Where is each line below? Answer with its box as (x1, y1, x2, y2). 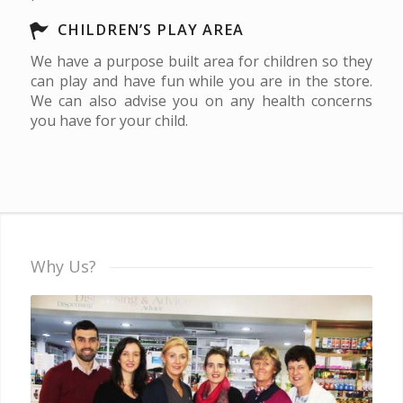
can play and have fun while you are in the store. (30, 71, 373, 91)
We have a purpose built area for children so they (30, 51, 373, 71)
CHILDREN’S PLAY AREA (57, 20, 244, 40)
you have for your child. (30, 111, 192, 130)
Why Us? (30, 255, 96, 277)
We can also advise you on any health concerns (30, 91, 373, 111)
